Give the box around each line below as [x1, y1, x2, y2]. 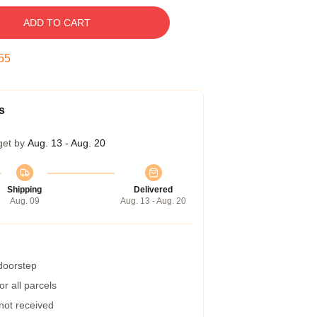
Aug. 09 [9, 196, 40, 206]
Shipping [7, 185, 42, 195]
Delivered [134, 185, 173, 195]
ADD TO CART [23, 17, 91, 28]
